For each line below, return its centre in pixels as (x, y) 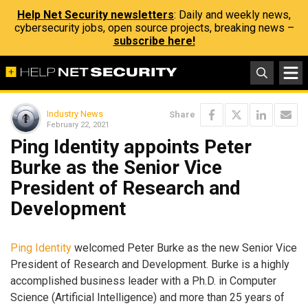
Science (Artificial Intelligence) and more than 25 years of (147, 297)
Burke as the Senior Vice (116, 167)
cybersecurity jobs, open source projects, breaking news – (154, 28)
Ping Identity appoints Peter (131, 147)
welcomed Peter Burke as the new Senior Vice (184, 247)
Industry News (75, 113)
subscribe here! (154, 41)
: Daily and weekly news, (232, 15)
